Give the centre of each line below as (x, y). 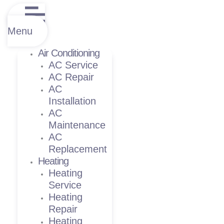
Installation (72, 101)
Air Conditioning (69, 53)
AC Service (73, 65)
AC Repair (71, 77)
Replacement (77, 149)
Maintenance (77, 125)
